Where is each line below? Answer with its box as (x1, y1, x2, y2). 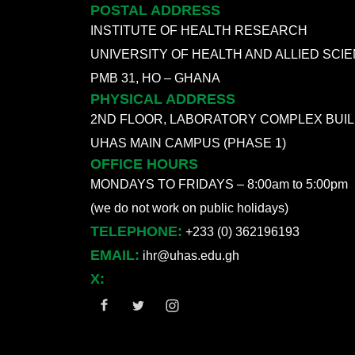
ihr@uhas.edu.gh (143, 248, 239, 262)
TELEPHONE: (90, 223, 182, 239)
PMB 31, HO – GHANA (90, 71, 220, 85)
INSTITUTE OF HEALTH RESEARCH (90, 23, 307, 37)
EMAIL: (90, 246, 139, 263)
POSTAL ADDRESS (90, 2, 220, 18)
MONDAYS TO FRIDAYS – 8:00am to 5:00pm (90, 177, 348, 191)
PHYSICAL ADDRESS (90, 90, 235, 107)
